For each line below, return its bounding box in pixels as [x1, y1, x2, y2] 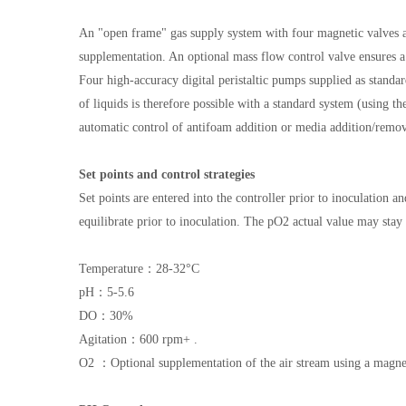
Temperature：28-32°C [79, 262, 199, 275]
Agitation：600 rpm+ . [79, 333, 198, 346]
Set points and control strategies [79, 168, 255, 181]
